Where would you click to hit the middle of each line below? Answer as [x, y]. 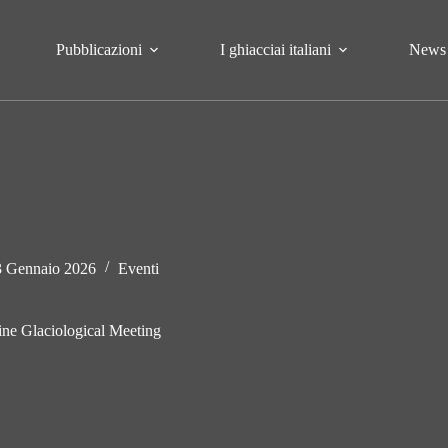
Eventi [138, 268]
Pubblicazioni [99, 49]
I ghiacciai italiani [276, 49]
